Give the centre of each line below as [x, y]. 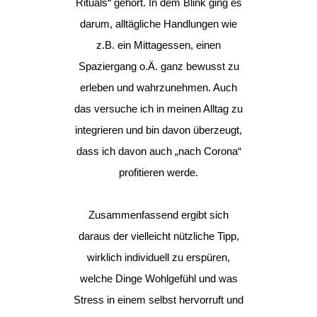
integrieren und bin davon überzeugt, [158, 130]
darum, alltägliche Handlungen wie [158, 24]
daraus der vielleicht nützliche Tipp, [158, 236]
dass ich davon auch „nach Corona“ [158, 151]
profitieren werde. [158, 172]
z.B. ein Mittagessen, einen [158, 45]
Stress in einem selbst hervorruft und [158, 300]
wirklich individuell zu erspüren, [158, 257]
